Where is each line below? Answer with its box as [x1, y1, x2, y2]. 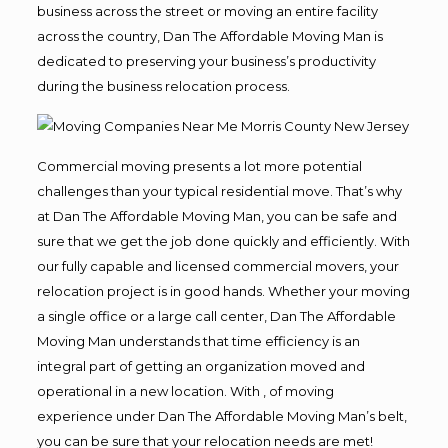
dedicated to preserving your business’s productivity [36, 52, 376, 69]
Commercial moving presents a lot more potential [36, 157, 362, 174]
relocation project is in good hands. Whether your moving [36, 282, 410, 299]
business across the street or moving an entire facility [36, 2, 378, 19]
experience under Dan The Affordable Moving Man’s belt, [36, 407, 407, 424]
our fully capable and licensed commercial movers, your [36, 257, 399, 274]
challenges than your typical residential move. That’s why [36, 182, 402, 199]
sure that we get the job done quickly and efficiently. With [36, 232, 410, 249]
